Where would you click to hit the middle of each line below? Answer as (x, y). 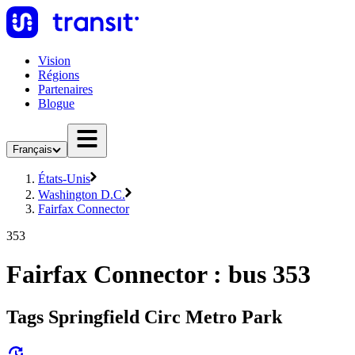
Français (32, 149)
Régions (59, 75)
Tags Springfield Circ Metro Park (144, 317)
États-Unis (64, 179)
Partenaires (65, 89)
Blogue (56, 103)
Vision (54, 61)
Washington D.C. (82, 195)
